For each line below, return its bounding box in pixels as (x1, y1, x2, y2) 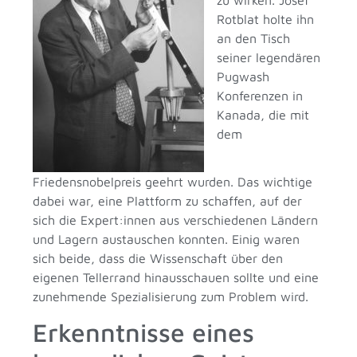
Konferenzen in (217, 88, 304, 103)
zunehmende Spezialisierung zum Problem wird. (33, 288, 309, 304)
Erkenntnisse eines (33, 316, 255, 347)
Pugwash (217, 69, 270, 84)
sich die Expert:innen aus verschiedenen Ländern (33, 212, 319, 227)
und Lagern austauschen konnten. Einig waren (33, 231, 300, 246)
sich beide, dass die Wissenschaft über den (33, 250, 284, 265)
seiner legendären (217, 49, 321, 65)
